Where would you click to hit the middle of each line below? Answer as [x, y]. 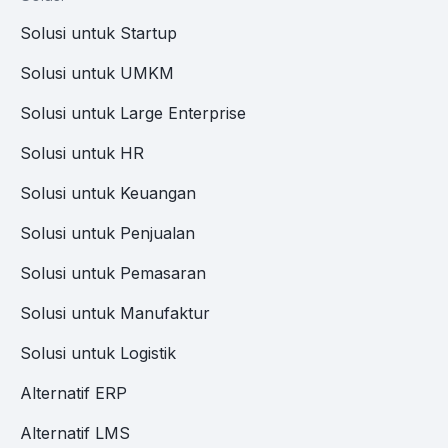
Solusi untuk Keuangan [108, 193]
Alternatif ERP [73, 393]
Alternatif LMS [75, 433]
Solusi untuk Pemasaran [113, 273]
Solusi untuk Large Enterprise [133, 113]
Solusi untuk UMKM [97, 73]
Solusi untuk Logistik [98, 353]
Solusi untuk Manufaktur [115, 313]
